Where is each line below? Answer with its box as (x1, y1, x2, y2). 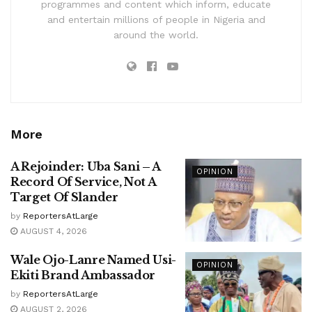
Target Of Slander (10, 189, 118, 204)
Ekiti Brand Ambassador (10, 268, 155, 283)
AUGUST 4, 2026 (17, 226, 87, 236)
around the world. (114, 29, 198, 40)
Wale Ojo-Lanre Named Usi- (10, 253, 176, 267)
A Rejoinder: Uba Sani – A (10, 159, 160, 173)
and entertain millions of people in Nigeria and (47, 13, 265, 25)
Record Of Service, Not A (10, 174, 156, 189)
